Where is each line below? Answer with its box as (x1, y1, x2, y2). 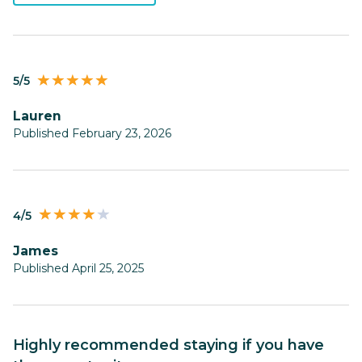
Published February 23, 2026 (13, 126, 171, 141)
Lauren (21, 108, 61, 124)
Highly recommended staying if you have (13, 335, 25, 354)
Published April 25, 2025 (13, 260, 144, 276)
